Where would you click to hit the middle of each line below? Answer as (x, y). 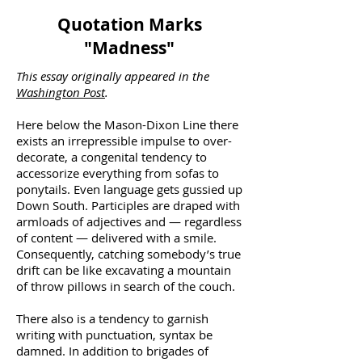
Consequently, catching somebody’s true (128, 254)
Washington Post (61, 92)
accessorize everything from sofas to (118, 173)
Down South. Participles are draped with (128, 205)
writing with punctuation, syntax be (114, 335)
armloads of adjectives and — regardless (129, 221)
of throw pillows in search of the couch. (126, 286)
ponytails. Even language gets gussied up (129, 189)
